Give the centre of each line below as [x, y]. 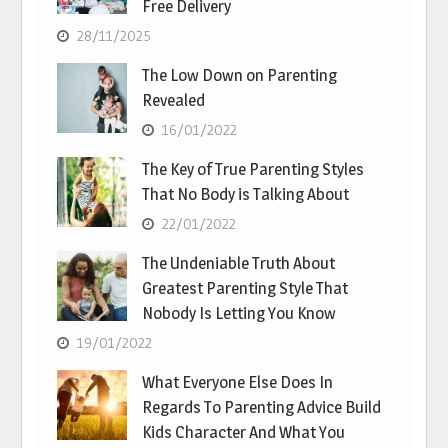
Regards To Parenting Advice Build [262, 407]
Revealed [174, 100]
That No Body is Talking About [246, 194]
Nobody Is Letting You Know [239, 313]
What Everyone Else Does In [238, 382]
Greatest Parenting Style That [245, 288]
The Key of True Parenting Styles [253, 169]
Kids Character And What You [244, 432]
